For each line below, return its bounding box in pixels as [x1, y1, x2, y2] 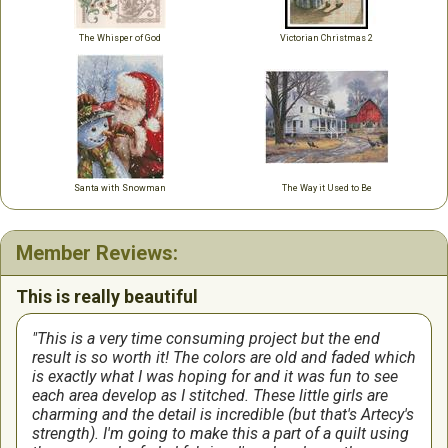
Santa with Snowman [73, 183, 166, 193]
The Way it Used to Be [281, 183, 372, 193]
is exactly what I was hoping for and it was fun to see [32, 367, 398, 386]
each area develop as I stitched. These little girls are [32, 386, 388, 405]
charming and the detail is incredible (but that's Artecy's [32, 405, 414, 424]
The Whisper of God [78, 33, 161, 43]
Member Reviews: [16, 241, 178, 265]
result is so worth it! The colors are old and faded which [32, 348, 416, 367]
